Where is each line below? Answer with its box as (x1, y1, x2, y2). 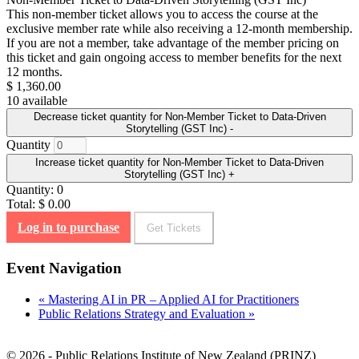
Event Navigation (6, 260, 122, 277)
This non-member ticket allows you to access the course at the (6, 7, 318, 22)
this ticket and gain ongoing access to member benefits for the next (6, 50, 341, 65)
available (22, 94, 67, 108)
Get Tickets (147, 222, 201, 235)
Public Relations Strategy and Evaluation (38, 306, 248, 321)
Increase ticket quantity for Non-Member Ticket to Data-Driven (35, 156, 324, 169)
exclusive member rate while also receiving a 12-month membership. (6, 22, 353, 36)
